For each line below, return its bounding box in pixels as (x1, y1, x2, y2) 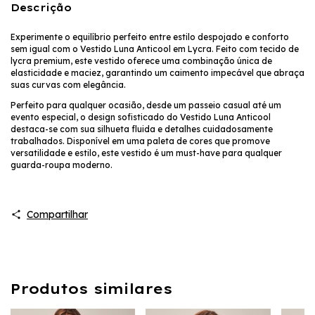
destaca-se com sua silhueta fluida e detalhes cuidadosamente (11, 123, 273, 134)
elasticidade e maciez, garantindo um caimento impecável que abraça (11, 67, 304, 78)
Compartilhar (26, 207, 88, 221)
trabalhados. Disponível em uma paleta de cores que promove (11, 135, 270, 146)
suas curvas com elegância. (11, 79, 126, 90)
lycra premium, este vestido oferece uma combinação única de (11, 55, 272, 66)
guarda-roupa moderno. (11, 159, 112, 170)
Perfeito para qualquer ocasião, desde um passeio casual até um (11, 99, 281, 110)
